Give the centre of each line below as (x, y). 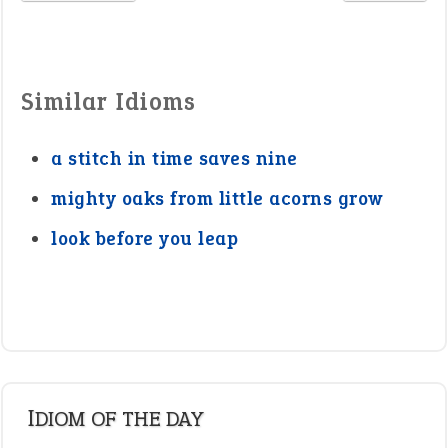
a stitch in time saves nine (174, 158)
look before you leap (144, 238)
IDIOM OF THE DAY (119, 418)
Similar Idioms (108, 101)
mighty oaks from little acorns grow (217, 198)
